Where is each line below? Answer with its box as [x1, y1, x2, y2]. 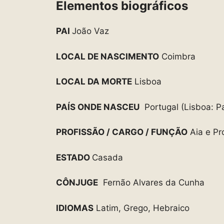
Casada [92, 152, 123, 162]
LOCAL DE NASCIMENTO [56, 51, 159, 61]
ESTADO [56, 152, 92, 162]
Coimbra [159, 51, 195, 61]
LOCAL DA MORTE [56, 76, 132, 87]
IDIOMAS [56, 202, 93, 213]
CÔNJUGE [56, 177, 98, 188]
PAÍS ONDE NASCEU [56, 101, 139, 112]
